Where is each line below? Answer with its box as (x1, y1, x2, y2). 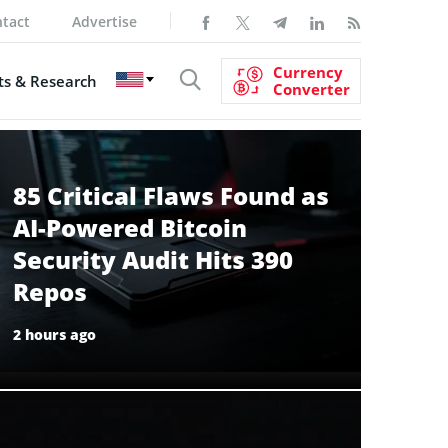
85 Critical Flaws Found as (13, 178, 329, 212)
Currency (273, 61, 343, 82)
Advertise (72, 11, 137, 31)
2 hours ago (13, 324, 96, 344)
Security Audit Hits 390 (13, 242, 293, 276)
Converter (273, 78, 350, 99)
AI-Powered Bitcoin (13, 210, 247, 244)
